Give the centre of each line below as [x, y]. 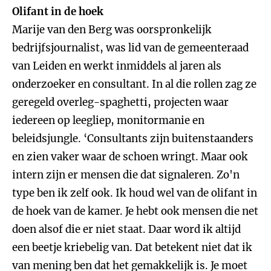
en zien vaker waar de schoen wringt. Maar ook [130, 157]
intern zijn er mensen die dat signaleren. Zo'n [126, 175]
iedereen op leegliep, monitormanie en [108, 120]
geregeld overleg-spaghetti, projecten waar [120, 102]
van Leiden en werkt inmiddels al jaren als [117, 66]
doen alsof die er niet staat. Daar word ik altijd [126, 229]
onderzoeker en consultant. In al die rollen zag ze [134, 84]
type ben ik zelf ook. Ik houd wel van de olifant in [135, 193]
